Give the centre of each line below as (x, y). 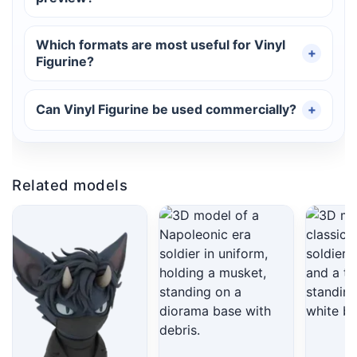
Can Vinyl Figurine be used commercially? (166, 110)
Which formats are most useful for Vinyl (161, 44)
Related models (70, 184)
